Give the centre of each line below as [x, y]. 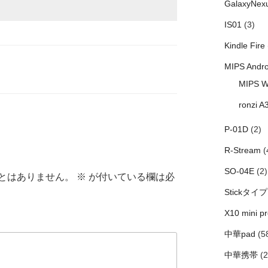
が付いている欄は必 [130, 176]
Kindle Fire [244, 46]
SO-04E [239, 171]
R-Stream [242, 150]
